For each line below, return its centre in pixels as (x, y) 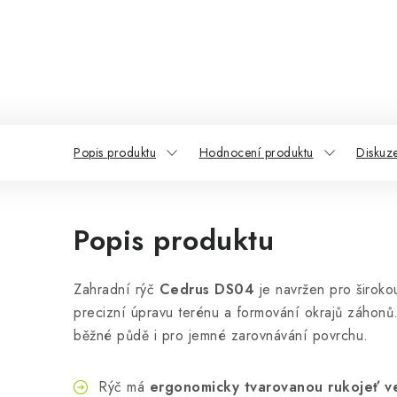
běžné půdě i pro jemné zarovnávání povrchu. (221, 335)
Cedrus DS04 (206, 289)
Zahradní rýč (117, 289)
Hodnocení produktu (256, 152)
